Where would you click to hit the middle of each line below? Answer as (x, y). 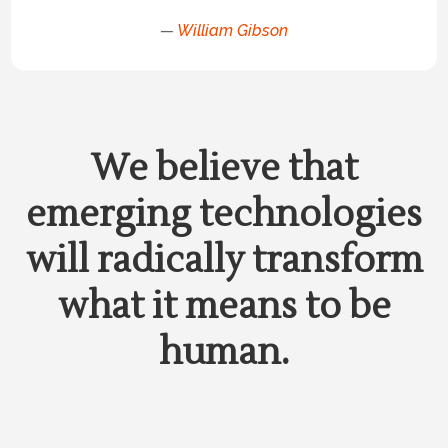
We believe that (224, 169)
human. (224, 353)
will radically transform (224, 261)
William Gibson (232, 30)
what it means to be (224, 307)
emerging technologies (224, 215)
